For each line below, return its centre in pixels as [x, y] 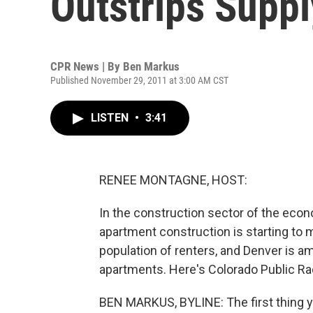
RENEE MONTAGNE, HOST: [173, 180]
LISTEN [111, 118]
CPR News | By [87, 66]
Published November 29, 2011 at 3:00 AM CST [139, 80]
